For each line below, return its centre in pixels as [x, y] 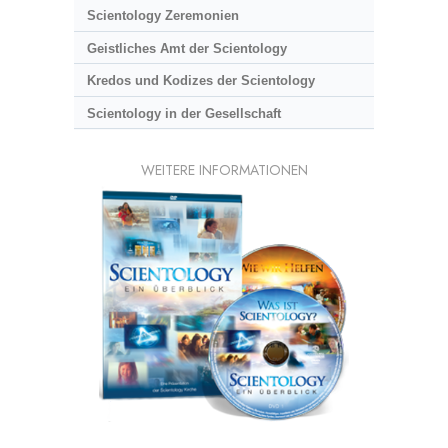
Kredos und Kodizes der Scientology [200, 81]
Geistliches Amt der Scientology [186, 48]
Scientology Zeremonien [162, 16]
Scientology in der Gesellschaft [183, 113]
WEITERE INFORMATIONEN [224, 170]
